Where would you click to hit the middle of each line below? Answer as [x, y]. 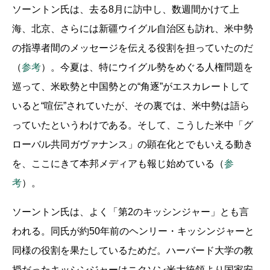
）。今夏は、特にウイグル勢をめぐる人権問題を [147, 67]
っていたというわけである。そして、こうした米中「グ [133, 125]
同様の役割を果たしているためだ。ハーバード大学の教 [133, 251]
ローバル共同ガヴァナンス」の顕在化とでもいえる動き [133, 145]
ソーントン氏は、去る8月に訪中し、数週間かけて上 [126, 10]
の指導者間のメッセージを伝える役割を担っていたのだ [133, 48]
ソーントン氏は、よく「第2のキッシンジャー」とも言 [130, 212]
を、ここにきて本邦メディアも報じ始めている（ [118, 164]
